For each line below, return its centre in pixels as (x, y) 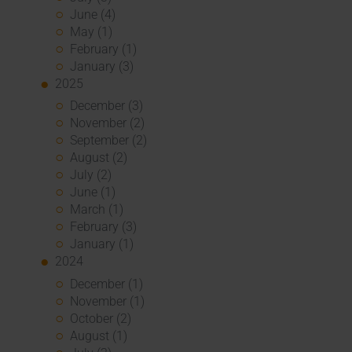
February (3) (104, 227)
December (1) (107, 284)
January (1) (102, 244)
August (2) (99, 158)
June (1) (93, 192)
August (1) (99, 335)
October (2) (101, 318)
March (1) (97, 210)
